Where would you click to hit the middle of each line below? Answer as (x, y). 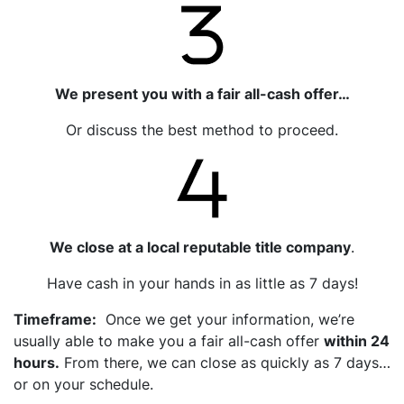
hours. (37, 362)
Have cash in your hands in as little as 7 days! (202, 283)
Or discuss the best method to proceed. (202, 129)
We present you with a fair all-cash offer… (202, 93)
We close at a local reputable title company (200, 247)
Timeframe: (55, 319)
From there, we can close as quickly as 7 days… (225, 362)
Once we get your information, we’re (225, 319)
